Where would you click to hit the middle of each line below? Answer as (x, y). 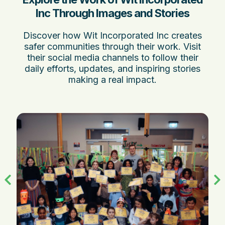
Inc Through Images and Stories (113, 13)
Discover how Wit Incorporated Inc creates (113, 36)
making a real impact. (113, 80)
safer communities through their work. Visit (113, 47)
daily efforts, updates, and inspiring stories (113, 69)
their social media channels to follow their (113, 58)
